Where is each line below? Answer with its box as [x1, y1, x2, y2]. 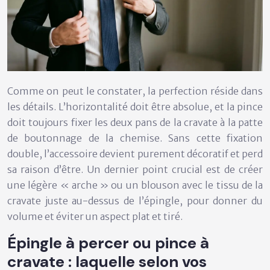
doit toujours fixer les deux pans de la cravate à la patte [7, 116, 263, 129]
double [7, 148, 39, 160]
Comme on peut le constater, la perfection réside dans [7, 85, 263, 98]
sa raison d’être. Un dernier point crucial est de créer [7, 163, 263, 176]
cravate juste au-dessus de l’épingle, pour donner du [7, 195, 263, 207]
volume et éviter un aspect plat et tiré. [7, 210, 183, 223]
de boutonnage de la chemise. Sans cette [7, 132, 227, 145]
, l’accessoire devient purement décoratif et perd [39, 148, 263, 160]
